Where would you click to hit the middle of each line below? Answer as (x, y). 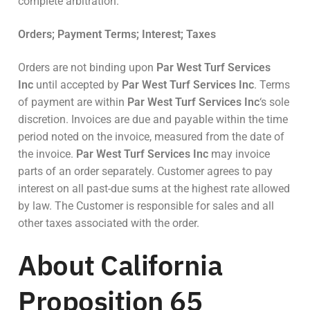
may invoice (239, 154)
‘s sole (274, 102)
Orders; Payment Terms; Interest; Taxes (117, 34)
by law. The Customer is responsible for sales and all (146, 206)
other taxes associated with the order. (109, 223)
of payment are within (73, 102)
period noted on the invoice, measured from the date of (151, 136)
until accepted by (77, 84)
